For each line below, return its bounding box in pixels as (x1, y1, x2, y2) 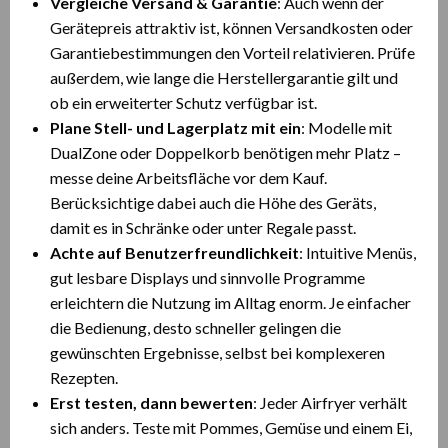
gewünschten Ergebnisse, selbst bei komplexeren (50, 343, 385, 362)
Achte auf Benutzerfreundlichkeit (50, 243, 299, 262)
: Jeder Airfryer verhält (253, 393, 407, 412)
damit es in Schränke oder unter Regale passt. (50, 218, 356, 237)
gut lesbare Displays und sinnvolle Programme (50, 268, 365, 287)
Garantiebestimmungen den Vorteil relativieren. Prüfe (50, 43, 415, 62)
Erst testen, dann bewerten (50, 393, 253, 412)
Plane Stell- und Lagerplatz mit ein (50, 118, 301, 137)
